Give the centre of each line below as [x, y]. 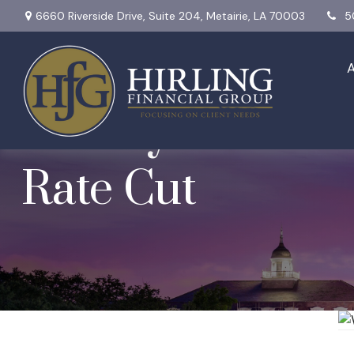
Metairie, [228, 15]
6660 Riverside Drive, [92, 15]
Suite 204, [175, 15]
